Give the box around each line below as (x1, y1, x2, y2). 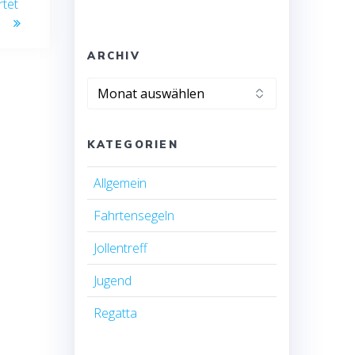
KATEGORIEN (87, 137, 178, 151)
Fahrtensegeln (94, 206, 175, 224)
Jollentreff (94, 239, 148, 257)
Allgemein (94, 174, 147, 192)
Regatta (94, 303, 138, 322)
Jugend (94, 271, 132, 289)
